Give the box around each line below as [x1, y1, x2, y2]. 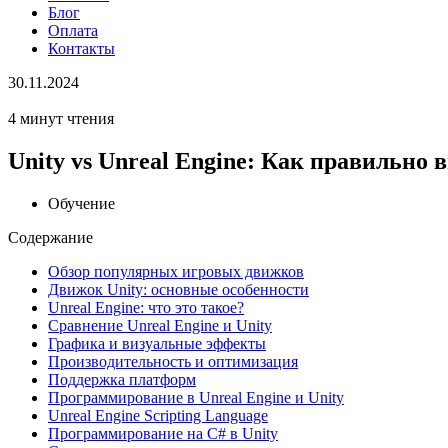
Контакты [48, 40, 115, 57]
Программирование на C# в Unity [48, 424, 278, 442]
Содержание [8, 228, 93, 246]
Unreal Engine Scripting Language [48, 406, 268, 424]
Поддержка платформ [48, 370, 196, 388]
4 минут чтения [8, 110, 114, 127]
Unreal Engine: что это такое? [48, 298, 244, 316]
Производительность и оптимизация [48, 352, 298, 370]
